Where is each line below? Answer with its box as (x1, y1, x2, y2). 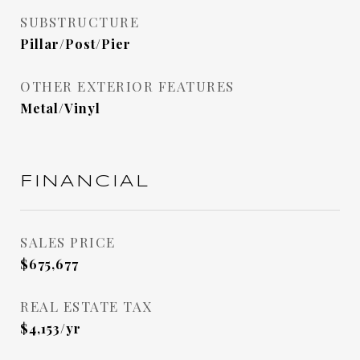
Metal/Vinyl (20, 100, 100, 117)
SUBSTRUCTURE (20, 13, 139, 31)
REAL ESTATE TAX (20, 297, 153, 315)
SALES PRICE (20, 233, 116, 251)
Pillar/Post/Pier (20, 35, 131, 52)
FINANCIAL (20, 174, 150, 190)
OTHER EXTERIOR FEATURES (20, 77, 235, 95)
